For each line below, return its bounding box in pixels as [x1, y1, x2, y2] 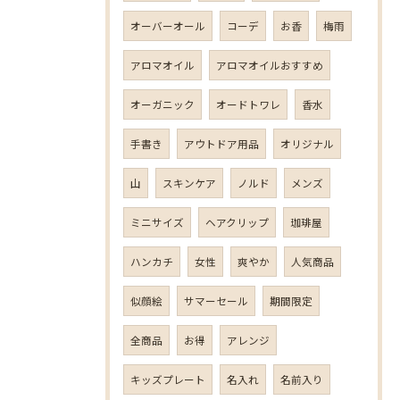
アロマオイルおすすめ [216, 57, 323, 72]
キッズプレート [130, 371, 205, 387]
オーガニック [130, 96, 195, 112]
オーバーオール [130, 18, 205, 33]
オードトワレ [216, 96, 280, 112]
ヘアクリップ [205, 214, 269, 229]
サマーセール [184, 293, 248, 308]
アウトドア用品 [184, 136, 259, 151]
